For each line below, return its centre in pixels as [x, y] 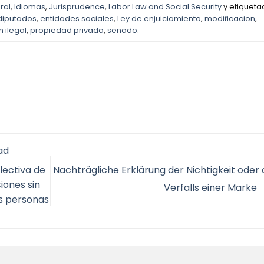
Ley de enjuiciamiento [159, 19]
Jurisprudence [77, 7]
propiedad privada [67, 31]
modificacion [230, 19]
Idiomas [29, 7]
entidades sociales [77, 19]
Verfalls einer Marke [211, 188]
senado [122, 31]
